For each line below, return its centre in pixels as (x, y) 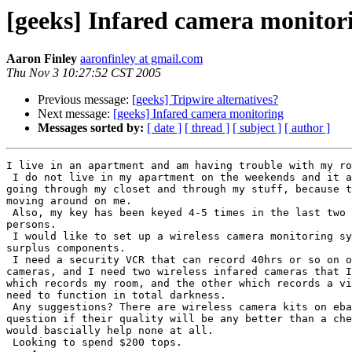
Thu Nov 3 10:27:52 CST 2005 (84, 73)
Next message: (75, 114)
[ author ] (307, 128)
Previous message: (85, 100)
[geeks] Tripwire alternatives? (205, 100)
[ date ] (164, 128)
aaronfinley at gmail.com (141, 59)
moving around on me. (69, 201)
